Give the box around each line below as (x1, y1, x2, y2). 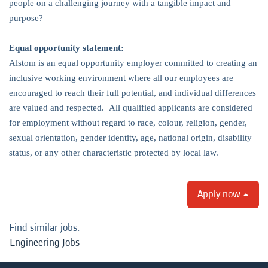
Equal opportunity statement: (9, 43, 124, 53)
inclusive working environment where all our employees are (9, 73, 233, 83)
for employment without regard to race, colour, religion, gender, (9, 118, 247, 127)
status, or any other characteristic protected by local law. (9, 148, 221, 157)
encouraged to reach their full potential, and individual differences (9, 88, 256, 98)
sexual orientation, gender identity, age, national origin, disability (9, 133, 252, 142)
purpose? (9, 13, 48, 23)
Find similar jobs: (9, 220, 80, 235)
